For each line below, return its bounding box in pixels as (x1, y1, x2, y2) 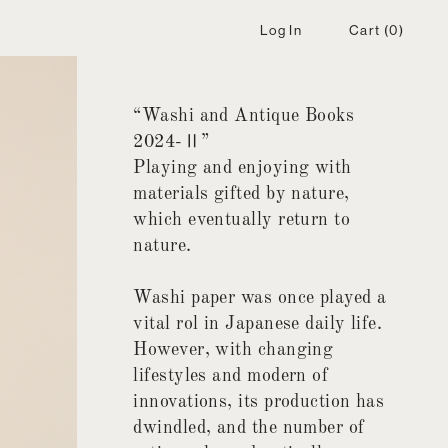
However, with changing (133, 341, 334, 360)
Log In (260, 21, 303, 39)
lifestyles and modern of (133, 367, 329, 386)
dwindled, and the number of (133, 419, 365, 438)
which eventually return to (133, 211, 351, 230)
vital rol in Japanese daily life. (133, 315, 383, 334)
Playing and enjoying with (133, 159, 352, 178)
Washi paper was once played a (133, 289, 387, 308)
